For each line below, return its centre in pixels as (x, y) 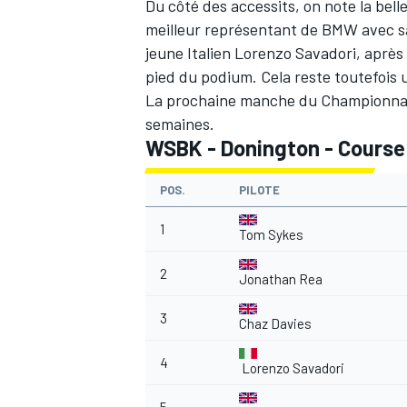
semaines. (180, 124)
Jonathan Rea (281, 279)
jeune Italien (190, 53)
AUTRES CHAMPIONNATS (216, 112)
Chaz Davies (275, 324)
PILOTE (259, 190)
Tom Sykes (271, 235)
